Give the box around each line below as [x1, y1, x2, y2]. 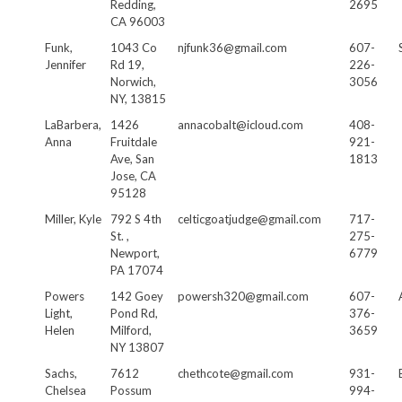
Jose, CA [110, 168, 156, 183]
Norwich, [110, 74, 156, 89]
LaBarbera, [45, 117, 101, 132]
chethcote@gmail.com [178, 365, 293, 380]
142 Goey [110, 288, 163, 303]
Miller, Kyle [45, 211, 101, 226]
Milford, [110, 322, 152, 337]
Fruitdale [110, 134, 157, 149]
